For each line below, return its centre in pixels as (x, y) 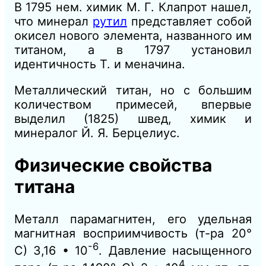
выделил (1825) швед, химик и (133, 118)
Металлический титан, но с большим (133, 90)
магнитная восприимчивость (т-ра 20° (133, 234)
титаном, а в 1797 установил (133, 50)
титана (45, 187)
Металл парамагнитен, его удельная (133, 219)
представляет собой (189, 21)
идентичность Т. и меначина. (100, 64)
